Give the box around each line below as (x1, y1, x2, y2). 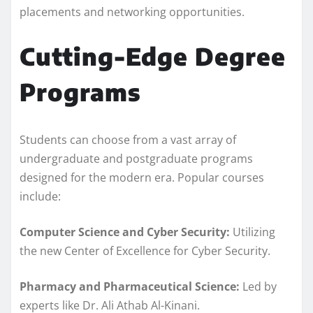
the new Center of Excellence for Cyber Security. (20, 242, 270, 259)
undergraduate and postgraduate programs (20, 150, 253, 166)
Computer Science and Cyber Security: (20, 224, 230, 240)
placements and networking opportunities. (20, 3, 245, 20)
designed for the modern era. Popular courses (20, 169, 264, 185)
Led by (240, 278, 277, 294)
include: (20, 188, 61, 204)
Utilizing (230, 224, 275, 240)
